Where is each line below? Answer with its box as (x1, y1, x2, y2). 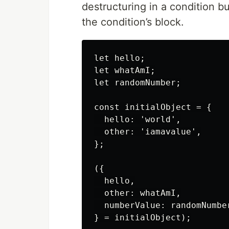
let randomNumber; (94, 78, 181, 87)
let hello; (94, 53, 145, 63)
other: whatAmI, (94, 188, 181, 198)
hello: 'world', (94, 114, 181, 124)
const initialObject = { (94, 102, 212, 112)
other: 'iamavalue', (94, 127, 201, 136)
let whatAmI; (94, 65, 155, 75)
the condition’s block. (82, 16, 184, 28)
